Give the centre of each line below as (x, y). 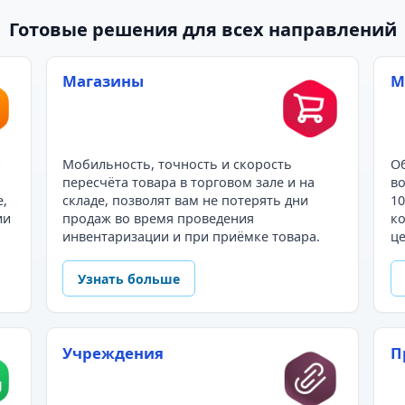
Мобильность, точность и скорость (178, 165)
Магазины (104, 81)
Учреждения (113, 353)
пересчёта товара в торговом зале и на (189, 183)
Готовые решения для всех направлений (202, 29)
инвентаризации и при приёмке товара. (192, 237)
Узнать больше (129, 278)
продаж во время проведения (159, 219)
